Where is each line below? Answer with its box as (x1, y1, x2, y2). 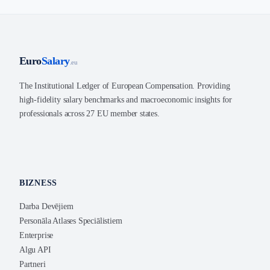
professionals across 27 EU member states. (19, 109, 160, 118)
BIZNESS (19, 178, 57, 187)
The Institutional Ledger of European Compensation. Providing (19, 81, 230, 90)
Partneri (19, 260, 46, 269)
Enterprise (19, 231, 54, 240)
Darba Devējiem (19, 202, 74, 211)
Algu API (19, 245, 51, 254)
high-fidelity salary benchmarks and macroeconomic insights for (19, 95, 233, 104)
